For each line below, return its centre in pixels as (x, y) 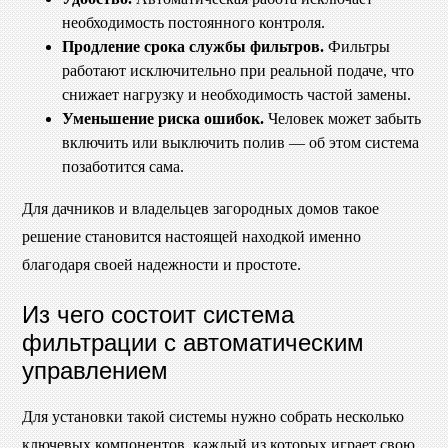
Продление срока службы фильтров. (193, 46)
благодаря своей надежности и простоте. (161, 264)
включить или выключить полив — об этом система (240, 142)
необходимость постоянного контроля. (193, 22)
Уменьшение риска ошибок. (163, 118)
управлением (95, 368)
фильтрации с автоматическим (193, 340)
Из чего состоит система (158, 312)
